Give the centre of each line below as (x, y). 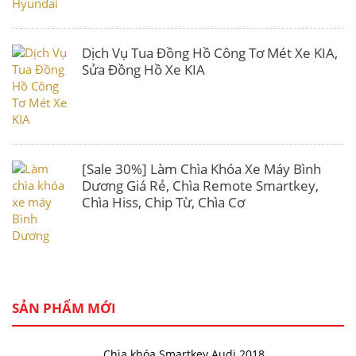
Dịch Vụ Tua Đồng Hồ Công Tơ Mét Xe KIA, (210, 53)
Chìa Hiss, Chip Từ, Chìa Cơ (163, 203)
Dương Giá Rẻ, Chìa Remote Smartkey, (200, 186)
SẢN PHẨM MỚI (64, 308)
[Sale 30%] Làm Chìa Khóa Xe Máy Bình (201, 169)
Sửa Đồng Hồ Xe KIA (143, 70)
